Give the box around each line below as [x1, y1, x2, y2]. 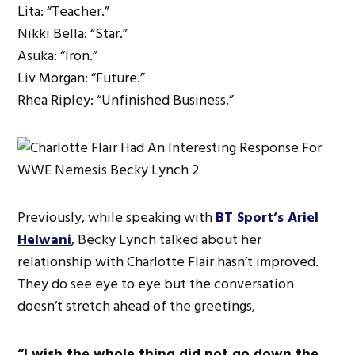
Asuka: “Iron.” [17, 44, 98, 68]
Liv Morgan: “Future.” [17, 67, 146, 90]
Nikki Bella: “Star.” [17, 22, 128, 46]
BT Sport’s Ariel [216, 206, 319, 230]
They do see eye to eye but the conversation [17, 273, 295, 296]
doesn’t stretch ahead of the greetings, [17, 295, 256, 319]
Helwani [17, 228, 72, 252]
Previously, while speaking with [17, 206, 216, 230]
